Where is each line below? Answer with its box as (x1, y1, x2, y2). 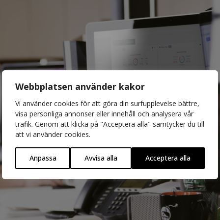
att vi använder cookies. (15, 129, 90, 139)
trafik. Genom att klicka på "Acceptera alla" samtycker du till (15, 119, 204, 129)
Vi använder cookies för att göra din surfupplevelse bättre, (15, 98, 199, 108)
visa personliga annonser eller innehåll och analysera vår (15, 109, 193, 118)
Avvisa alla (84, 153, 117, 163)
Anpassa (29, 153, 56, 163)
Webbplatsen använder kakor (15, 80, 145, 92)
